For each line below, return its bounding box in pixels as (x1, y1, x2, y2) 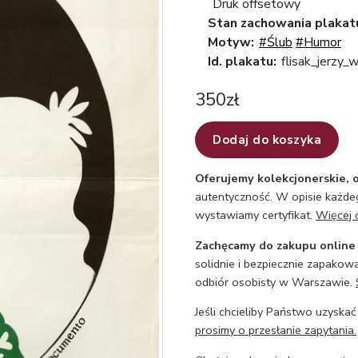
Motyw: (208, 34, 254, 51)
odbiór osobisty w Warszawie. (195, 273, 356, 290)
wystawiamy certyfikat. (195, 207, 316, 224)
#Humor (296, 34, 341, 51)
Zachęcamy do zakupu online (195, 237, 356, 253)
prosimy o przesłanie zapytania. (195, 322, 356, 339)
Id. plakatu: (208, 53, 276, 70)
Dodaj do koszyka (213, 132, 321, 148)
